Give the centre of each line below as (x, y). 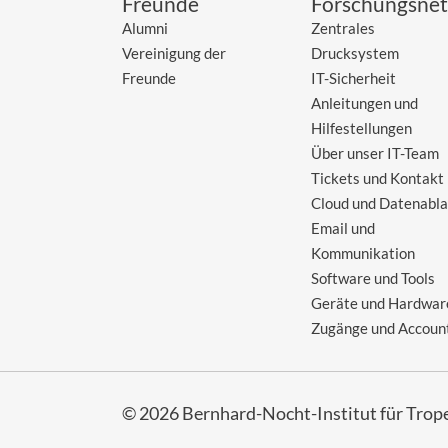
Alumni (145, 27)
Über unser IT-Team (375, 152)
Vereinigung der (174, 52)
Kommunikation (363, 252)
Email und (343, 227)
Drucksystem (355, 52)
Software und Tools (373, 277)
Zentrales (343, 27)
